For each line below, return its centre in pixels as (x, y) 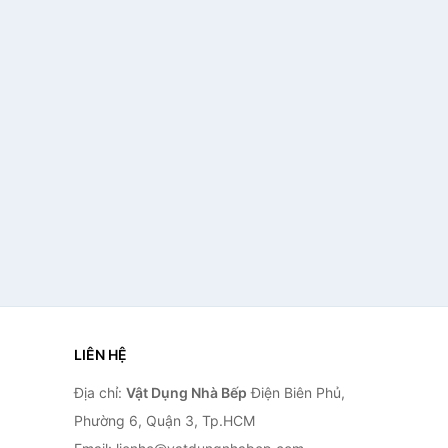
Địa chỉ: (99, 392)
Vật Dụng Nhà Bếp (186, 392)
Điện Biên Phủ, (295, 392)
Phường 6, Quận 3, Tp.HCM (164, 420)
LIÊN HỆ (100, 354)
